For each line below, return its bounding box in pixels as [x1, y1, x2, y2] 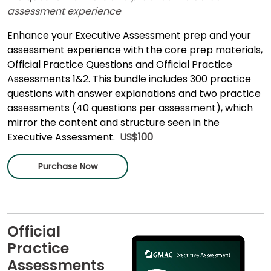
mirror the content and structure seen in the [7, 115, 220, 129]
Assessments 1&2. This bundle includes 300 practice [7, 71, 251, 86]
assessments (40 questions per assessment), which [7, 100, 253, 115]
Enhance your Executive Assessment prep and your [7, 28, 251, 42]
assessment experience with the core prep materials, [7, 42, 263, 57]
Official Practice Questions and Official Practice [7, 57, 232, 71]
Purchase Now [38, 160, 97, 172]
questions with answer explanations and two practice [7, 86, 261, 100]
